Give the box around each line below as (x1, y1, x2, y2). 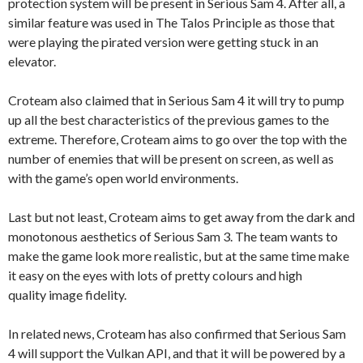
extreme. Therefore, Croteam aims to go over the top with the (8, 130, 347, 147)
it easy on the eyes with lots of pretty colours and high (8, 267, 302, 283)
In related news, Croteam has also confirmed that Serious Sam (8, 325, 346, 341)
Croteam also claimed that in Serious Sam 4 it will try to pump (8, 92, 344, 108)
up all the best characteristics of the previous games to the (8, 111, 329, 127)
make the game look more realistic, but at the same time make (8, 247, 349, 263)
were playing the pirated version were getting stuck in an (8, 33, 318, 49)
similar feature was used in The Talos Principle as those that (8, 14, 335, 30)
